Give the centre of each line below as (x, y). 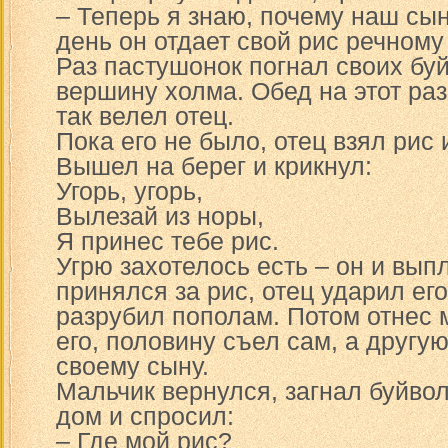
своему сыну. (132, 366)
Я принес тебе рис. (167, 241)
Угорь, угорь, (129, 191)
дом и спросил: (145, 416)
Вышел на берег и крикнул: (214, 166)
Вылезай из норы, (160, 216)
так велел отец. (145, 116)
